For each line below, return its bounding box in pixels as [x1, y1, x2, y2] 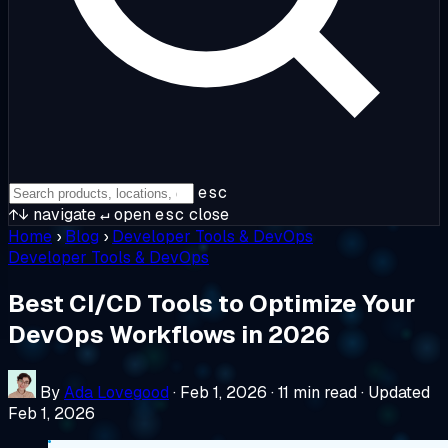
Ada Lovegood [64, 381, 169, 403]
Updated [368, 381, 430, 403]
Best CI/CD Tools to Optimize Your [8, 287, 415, 319]
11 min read [278, 381, 357, 403]
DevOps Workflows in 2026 [8, 318, 330, 350]
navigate [29, 204, 96, 225]
